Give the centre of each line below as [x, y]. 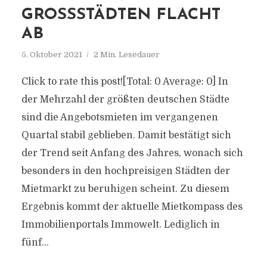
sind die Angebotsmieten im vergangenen [119, 117]
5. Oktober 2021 [52, 55]
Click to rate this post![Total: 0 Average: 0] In [125, 82]
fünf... [35, 243]
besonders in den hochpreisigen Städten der [125, 171]
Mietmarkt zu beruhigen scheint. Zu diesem [125, 189]
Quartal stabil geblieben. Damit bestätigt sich [126, 135]
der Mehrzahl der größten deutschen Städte [125, 100]
